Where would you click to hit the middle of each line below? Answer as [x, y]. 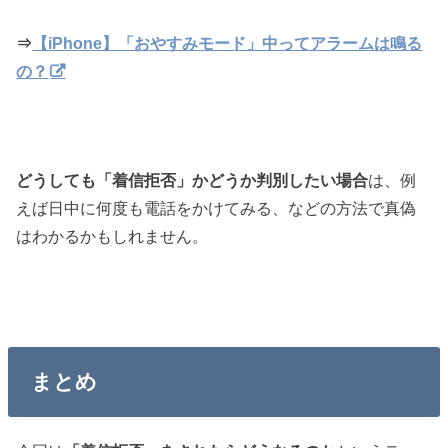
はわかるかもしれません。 [112, 235]
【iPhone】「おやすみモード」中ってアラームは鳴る [227, 42]
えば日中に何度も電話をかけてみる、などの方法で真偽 [216, 207]
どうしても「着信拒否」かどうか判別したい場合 [192, 179]
